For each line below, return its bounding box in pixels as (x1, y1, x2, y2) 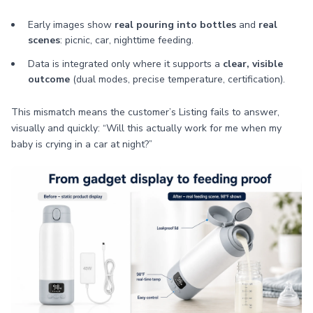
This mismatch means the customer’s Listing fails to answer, (11, 105, 279, 119)
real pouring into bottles (115, 18, 236, 31)
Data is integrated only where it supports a (28, 57, 223, 71)
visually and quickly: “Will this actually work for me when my (11, 122, 282, 135)
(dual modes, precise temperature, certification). (70, 73, 285, 86)
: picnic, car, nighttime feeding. (60, 34, 194, 47)
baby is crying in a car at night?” (11, 138, 152, 151)
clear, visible (223, 57, 283, 71)
